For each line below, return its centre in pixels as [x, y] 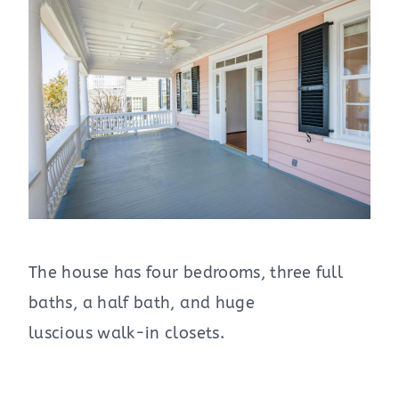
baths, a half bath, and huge [142, 303]
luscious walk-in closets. [126, 334]
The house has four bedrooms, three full [186, 273]
